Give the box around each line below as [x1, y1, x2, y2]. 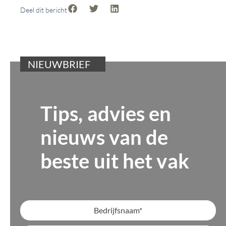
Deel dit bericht [20, 5, 67, 14]
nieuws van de [40, 125, 168, 149]
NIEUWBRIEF [28, 58, 90, 70]
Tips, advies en [40, 101, 172, 126]
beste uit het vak [40, 148, 189, 173]
